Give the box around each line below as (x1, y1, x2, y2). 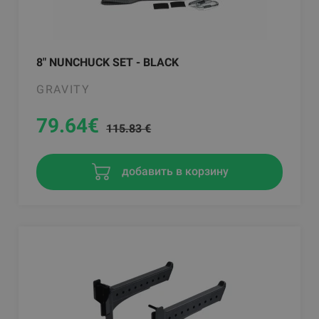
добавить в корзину (119, 164, 229, 178)
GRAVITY (36, 82, 90, 96)
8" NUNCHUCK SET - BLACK (36, 55, 179, 69)
